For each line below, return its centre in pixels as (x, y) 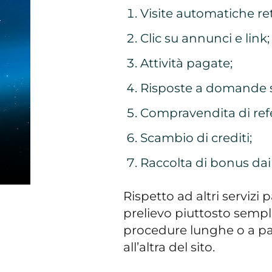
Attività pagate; (186, 63)
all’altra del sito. (169, 247)
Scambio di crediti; (196, 138)
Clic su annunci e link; (205, 38)
